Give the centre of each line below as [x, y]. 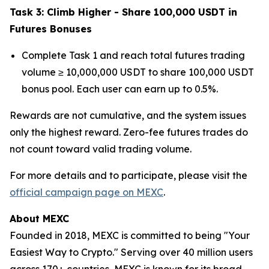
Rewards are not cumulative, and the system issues [128, 115]
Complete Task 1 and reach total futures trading [133, 55]
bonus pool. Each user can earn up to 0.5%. [120, 89]
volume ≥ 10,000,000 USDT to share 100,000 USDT [138, 72]
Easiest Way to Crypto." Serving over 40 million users [131, 252]
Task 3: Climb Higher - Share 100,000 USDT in [123, 12]
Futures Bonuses [51, 29]
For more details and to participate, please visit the [128, 175]
